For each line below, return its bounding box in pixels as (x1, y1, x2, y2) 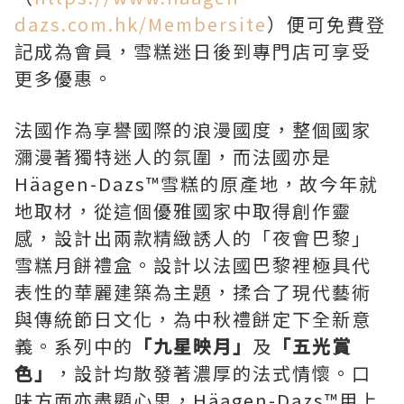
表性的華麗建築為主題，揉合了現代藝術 (14, 279, 372, 306)
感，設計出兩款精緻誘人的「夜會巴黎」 (14, 225, 372, 252)
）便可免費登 (267, 11, 386, 38)
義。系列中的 (14, 333, 133, 360)
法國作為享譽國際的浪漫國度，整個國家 (14, 116, 372, 143)
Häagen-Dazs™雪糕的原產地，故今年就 (14, 170, 379, 197)
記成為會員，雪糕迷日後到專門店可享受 (14, 38, 372, 65)
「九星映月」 (133, 333, 252, 360)
